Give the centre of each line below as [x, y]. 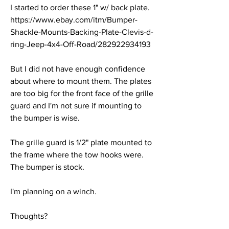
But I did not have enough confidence [78, 68]
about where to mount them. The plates [81, 81]
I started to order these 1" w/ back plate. [80, 7]
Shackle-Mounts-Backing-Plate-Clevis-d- [82, 32]
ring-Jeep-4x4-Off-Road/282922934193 [81, 44]
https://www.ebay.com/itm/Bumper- [74, 19]
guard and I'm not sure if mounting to [76, 105]
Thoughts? [29, 216]
